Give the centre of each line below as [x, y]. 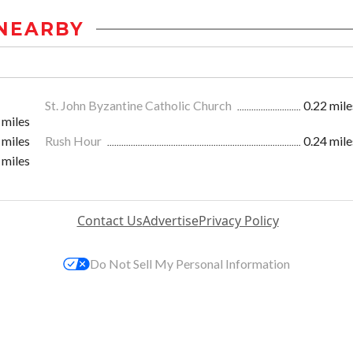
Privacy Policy [238, 221]
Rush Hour [74, 141]
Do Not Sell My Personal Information [190, 264]
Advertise [170, 221]
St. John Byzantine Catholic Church [139, 106]
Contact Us [110, 221]
